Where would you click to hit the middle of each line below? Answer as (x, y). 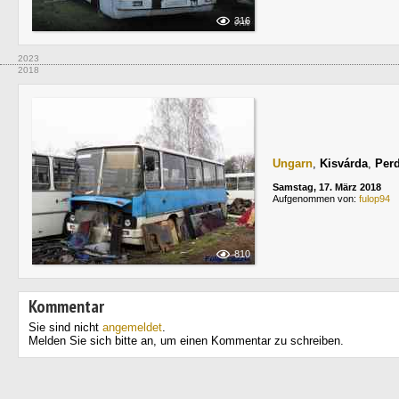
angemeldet (132, 327)
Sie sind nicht (65, 327)
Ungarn (293, 163)
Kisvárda (344, 163)
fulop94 (375, 199)
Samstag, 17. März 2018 (327, 187)
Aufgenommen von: (316, 199)
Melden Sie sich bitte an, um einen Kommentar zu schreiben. (186, 341)
